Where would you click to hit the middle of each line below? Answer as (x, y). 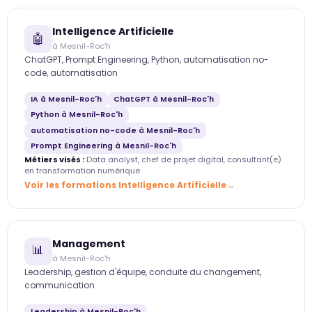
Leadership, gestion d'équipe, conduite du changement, (143, 272)
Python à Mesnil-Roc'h (76, 115)
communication (60, 286)
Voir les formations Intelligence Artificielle (125, 185)
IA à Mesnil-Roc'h (66, 99)
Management (89, 244)
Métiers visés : (54, 160)
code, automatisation (71, 72)
